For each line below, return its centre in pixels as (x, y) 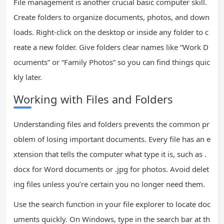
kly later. (28, 77)
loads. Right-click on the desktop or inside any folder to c (111, 32)
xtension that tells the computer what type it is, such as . (110, 154)
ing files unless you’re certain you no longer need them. (109, 184)
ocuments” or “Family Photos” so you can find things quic (112, 62)
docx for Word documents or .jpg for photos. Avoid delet (111, 169)
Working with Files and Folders (93, 99)
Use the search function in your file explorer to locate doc (112, 204)
